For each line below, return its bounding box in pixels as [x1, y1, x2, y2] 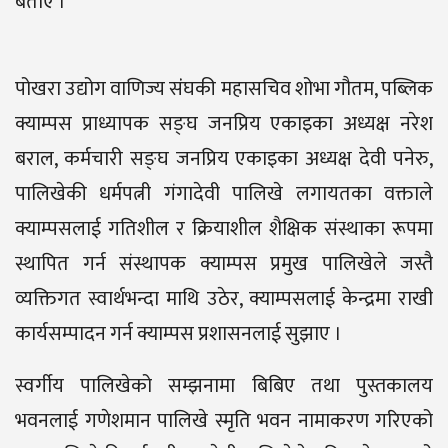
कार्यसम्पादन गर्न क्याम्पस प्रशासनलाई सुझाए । [15, 316, 342, 351]
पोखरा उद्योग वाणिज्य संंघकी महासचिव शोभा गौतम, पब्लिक [15, 71, 433, 106]
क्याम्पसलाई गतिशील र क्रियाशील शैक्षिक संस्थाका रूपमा [15, 211, 433, 246]
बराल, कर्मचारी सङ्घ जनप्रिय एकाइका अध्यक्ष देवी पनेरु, [15, 141, 433, 176]
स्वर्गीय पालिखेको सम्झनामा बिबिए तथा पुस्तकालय [15, 368, 433, 403]
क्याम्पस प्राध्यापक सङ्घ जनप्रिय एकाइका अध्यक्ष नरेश [15, 106, 433, 141]
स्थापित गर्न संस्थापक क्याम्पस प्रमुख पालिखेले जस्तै [15, 246, 433, 281]
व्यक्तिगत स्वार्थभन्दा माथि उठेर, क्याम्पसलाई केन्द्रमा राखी [15, 281, 433, 316]
